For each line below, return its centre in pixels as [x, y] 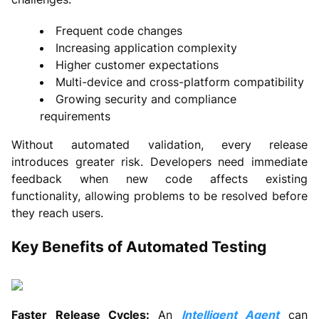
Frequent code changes [119, 30]
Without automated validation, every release [159, 144]
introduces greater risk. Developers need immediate [159, 161]
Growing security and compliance [146, 99]
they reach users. [57, 213]
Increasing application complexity [146, 47]
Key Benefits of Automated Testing [139, 246]
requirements [75, 116]
